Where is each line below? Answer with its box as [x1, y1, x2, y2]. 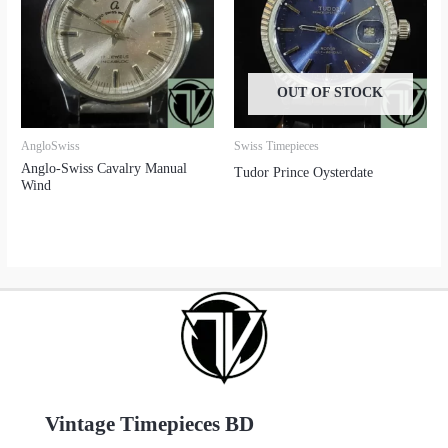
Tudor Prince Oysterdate [234, 165, 373, 181]
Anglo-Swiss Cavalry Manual [21, 161, 188, 177]
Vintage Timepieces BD [45, 412, 254, 437]
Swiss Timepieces [234, 140, 319, 154]
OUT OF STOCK [277, 85, 384, 101]
